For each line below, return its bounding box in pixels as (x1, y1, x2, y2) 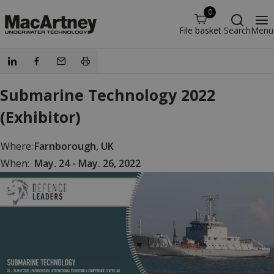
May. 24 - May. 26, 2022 (34, 157, 141, 170)
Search (224, 24, 251, 36)
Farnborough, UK (34, 139, 114, 153)
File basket (179, 24, 221, 36)
